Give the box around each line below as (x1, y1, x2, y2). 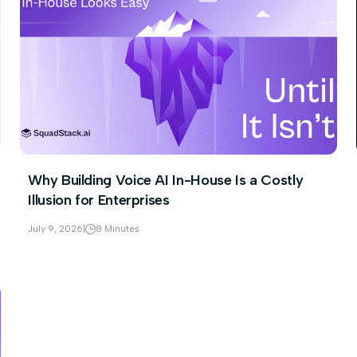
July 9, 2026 (28, 223, 84, 234)
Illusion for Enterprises (28, 191, 170, 209)
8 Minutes (96, 223, 140, 234)
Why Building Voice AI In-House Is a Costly (28, 171, 304, 189)
